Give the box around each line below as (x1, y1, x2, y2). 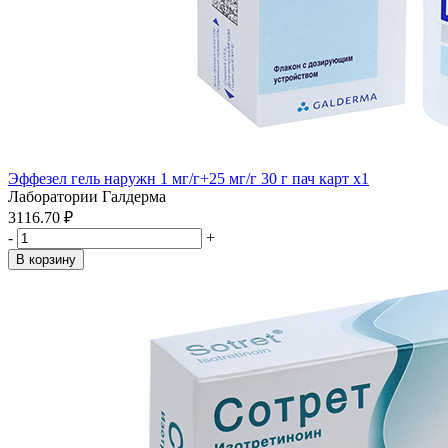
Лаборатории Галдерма (8, 188, 166, 205)
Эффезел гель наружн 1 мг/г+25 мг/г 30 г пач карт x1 (8, 170, 369, 187)
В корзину (16, 252, 76, 267)
